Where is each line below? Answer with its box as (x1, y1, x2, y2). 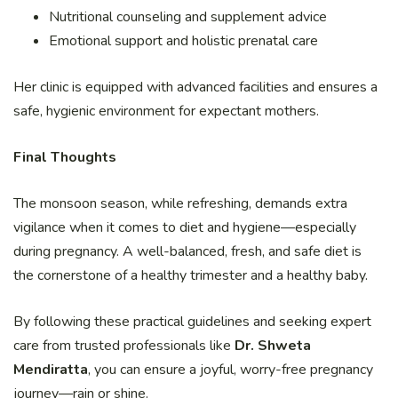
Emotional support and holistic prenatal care (49, 31, 318, 52)
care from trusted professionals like (13, 336, 235, 356)
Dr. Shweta (235, 336, 311, 356)
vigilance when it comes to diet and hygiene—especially (13, 218, 356, 238)
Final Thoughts (13, 147, 116, 168)
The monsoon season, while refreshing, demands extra (13, 194, 347, 214)
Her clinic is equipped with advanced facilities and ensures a (13, 77, 378, 98)
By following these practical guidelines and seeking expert (13, 312, 371, 332)
